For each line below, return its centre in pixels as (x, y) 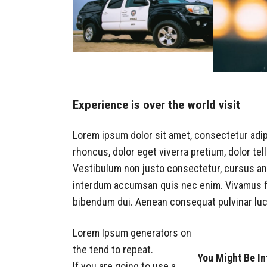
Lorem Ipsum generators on (132, 232)
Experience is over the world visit (156, 105)
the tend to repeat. (113, 249)
